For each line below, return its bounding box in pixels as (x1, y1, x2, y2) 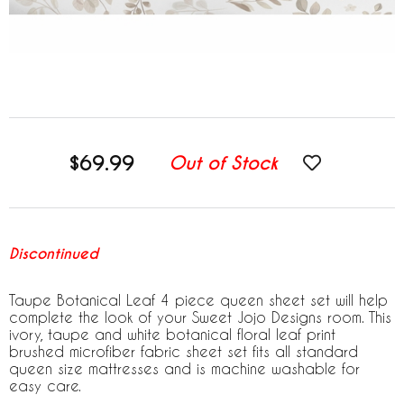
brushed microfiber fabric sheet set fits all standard (9, 343, 358, 360)
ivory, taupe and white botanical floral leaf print (9, 326, 335, 343)
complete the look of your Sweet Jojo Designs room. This (9, 308, 391, 326)
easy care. (9, 377, 81, 394)
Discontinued (9, 244, 98, 263)
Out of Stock (169, 151, 278, 175)
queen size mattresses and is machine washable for (9, 360, 360, 377)
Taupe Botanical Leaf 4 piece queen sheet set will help (9, 291, 388, 308)
